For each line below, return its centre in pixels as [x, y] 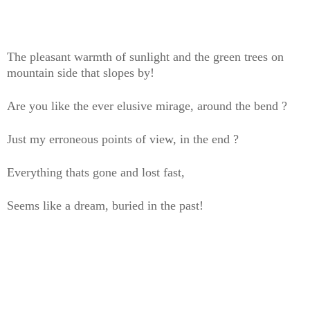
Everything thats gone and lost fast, [96, 173]
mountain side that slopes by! [81, 73]
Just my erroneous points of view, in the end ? [123, 139]
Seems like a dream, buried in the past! [105, 206]
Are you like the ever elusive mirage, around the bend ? [147, 106]
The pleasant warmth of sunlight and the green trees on [145, 57]
